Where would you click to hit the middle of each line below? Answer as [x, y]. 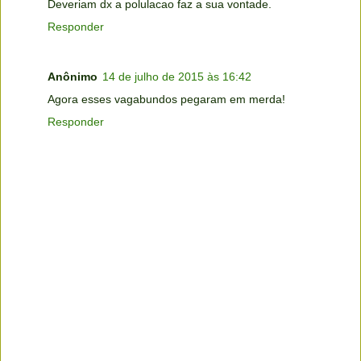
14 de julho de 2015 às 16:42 [177, 77]
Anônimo [73, 77]
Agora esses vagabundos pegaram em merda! [166, 100]
